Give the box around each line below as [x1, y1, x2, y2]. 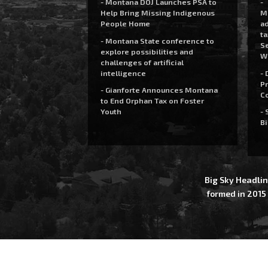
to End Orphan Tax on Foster [100, 96, 204, 105]
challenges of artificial [100, 57, 184, 67]
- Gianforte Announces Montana [100, 85, 218, 95]
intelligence [100, 68, 146, 78]
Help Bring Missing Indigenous [100, 8, 215, 17]
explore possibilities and [100, 46, 193, 56]
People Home [100, 19, 150, 28]
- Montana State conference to [100, 35, 214, 45]
